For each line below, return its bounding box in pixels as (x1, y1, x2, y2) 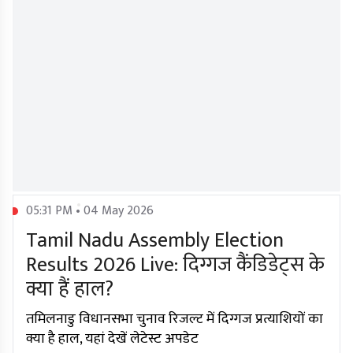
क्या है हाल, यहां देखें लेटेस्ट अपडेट (26, 327, 199, 351)
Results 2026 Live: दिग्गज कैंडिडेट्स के (26, 248, 325, 283)
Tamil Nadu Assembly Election (26, 224, 284, 258)
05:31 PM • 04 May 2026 (26, 200, 154, 222)
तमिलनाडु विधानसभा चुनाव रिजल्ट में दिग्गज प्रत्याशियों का (26, 307, 323, 332)
